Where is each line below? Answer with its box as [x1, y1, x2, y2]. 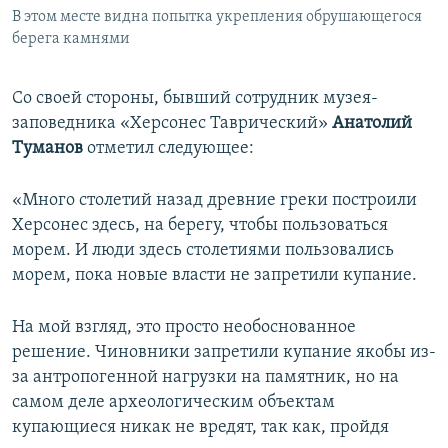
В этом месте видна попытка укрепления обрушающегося [12, 8, 422, 25]
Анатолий [328, 113, 412, 133]
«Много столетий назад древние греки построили [12, 190, 417, 210]
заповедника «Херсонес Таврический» [12, 113, 328, 133]
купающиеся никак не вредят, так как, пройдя [12, 417, 389, 437]
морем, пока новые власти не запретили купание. [12, 265, 417, 285]
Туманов [12, 138, 83, 158]
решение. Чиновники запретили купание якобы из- [12, 342, 436, 362]
